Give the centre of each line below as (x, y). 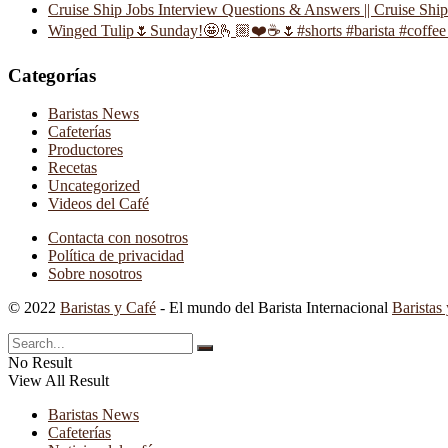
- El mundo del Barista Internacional (274, 308)
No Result (40, 363)
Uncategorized (94, 186)
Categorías (52, 75)
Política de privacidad (116, 256)
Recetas (72, 168)
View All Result (58, 381)
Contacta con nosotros (118, 238)
